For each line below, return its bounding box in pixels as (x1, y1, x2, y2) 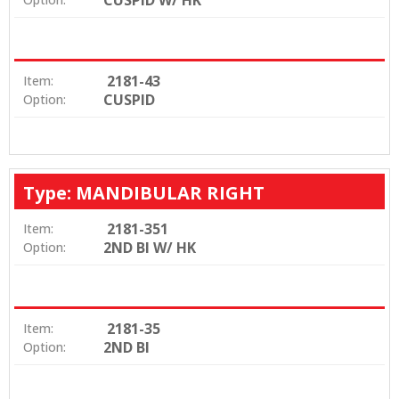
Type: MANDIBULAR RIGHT (23, 180, 265, 205)
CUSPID (103, 89, 155, 110)
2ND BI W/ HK (103, 237, 196, 257)
